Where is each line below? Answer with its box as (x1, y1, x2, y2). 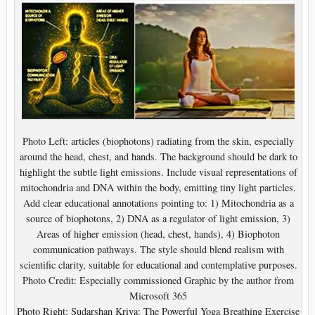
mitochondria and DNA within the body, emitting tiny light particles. (20, 181, 296, 195)
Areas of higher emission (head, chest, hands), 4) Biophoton (37, 227, 280, 241)
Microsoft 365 (129, 289, 187, 303)
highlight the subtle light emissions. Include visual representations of (19, 165, 297, 179)
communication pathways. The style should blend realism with (32, 243, 284, 257)
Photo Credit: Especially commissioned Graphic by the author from (22, 274, 294, 288)
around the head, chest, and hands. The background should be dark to (19, 150, 297, 164)
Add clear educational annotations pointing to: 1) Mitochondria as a (22, 196, 294, 210)
